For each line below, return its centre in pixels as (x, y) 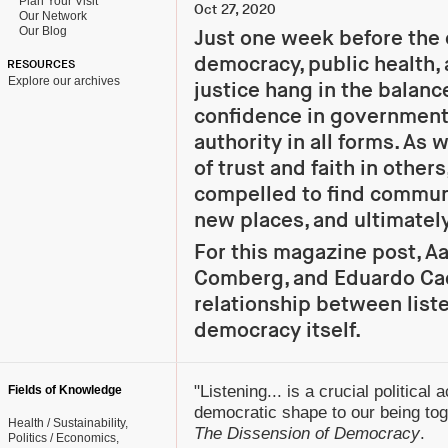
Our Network (50, 16)
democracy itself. (277, 330)
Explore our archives (64, 81)
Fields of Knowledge (65, 390)
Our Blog (40, 31)
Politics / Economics (62, 438)
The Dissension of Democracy (307, 433)
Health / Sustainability (66, 423)
